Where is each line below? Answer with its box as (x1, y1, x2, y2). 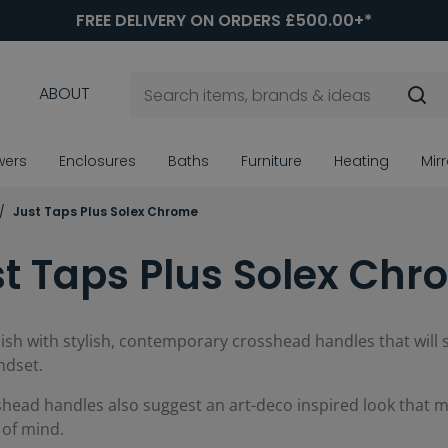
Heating (334, 151, 389, 172)
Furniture (241, 151, 302, 172)
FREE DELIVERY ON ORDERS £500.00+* (76, 9, 372, 32)
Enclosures (59, 151, 136, 172)
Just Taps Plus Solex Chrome (13, 203, 198, 221)
